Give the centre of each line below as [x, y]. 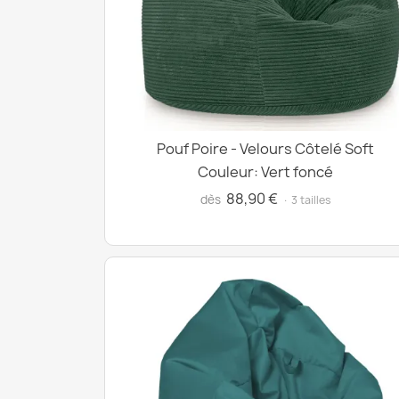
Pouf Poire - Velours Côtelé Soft [265, 149]
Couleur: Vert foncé [265, 172]
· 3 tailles [306, 200]
